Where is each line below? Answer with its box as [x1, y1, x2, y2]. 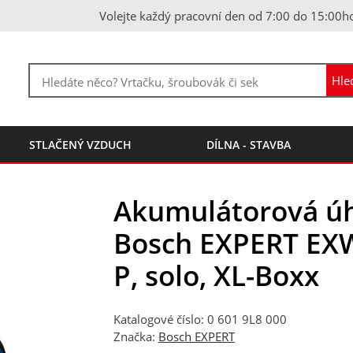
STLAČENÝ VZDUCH [29, 137, 132, 152]
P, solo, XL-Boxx [113, 256, 319, 294]
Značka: [113, 329, 158, 345]
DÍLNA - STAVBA [206, 137, 291, 152]
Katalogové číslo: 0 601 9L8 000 [113, 311, 287, 328]
